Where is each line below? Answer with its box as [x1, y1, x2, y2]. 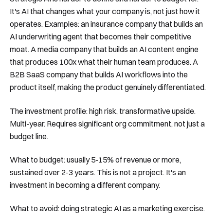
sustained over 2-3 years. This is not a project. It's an [10, 167, 186, 177]
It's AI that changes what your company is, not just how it [10, 6, 200, 17]
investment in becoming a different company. [10, 180, 160, 190]
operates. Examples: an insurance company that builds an [10, 19, 203, 29]
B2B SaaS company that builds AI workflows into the [10, 70, 188, 80]
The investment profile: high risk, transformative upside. [10, 106, 196, 116]
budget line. [10, 131, 48, 141]
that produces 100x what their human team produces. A [10, 57, 198, 67]
